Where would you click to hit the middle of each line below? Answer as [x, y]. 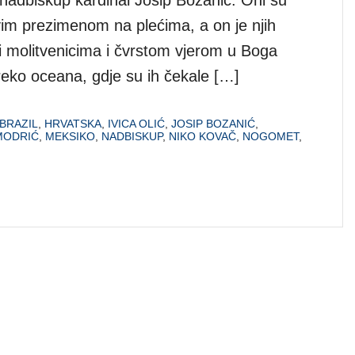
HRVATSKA [73, 123]
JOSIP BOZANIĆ [213, 123]
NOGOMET [271, 136]
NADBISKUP [132, 136]
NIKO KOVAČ [202, 136]
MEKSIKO [70, 136]
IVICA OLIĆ [136, 123]
